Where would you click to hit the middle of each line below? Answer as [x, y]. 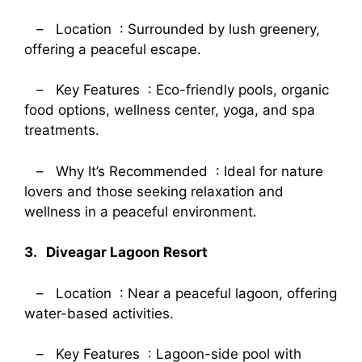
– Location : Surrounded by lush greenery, [172, 29]
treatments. [62, 130]
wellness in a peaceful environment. [141, 211]
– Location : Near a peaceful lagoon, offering [181, 293]
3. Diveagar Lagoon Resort [116, 253]
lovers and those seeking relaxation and [154, 191]
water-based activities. [99, 313]
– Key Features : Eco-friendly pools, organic [177, 90]
